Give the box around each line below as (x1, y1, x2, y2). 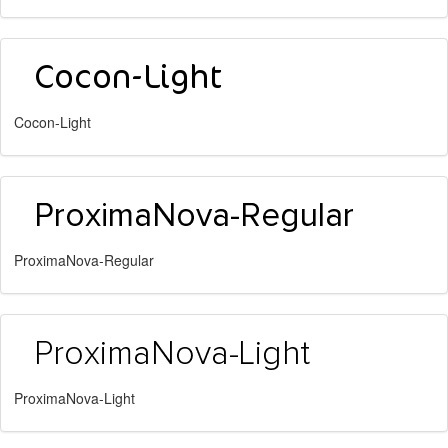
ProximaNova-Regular (14, 250, 154, 270)
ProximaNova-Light (14, 388, 135, 408)
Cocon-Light (14, 112, 91, 132)
